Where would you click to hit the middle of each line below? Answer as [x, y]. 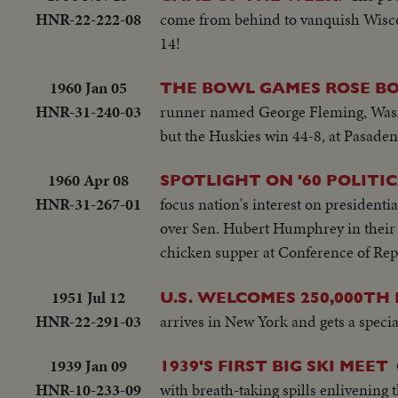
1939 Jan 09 [88, 366]
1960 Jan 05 [88, 87]
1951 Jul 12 [88, 297]
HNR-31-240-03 [88, 111]
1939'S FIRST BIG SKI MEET [274, 366]
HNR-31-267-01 [88, 204]
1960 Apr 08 [88, 180]
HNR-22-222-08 [88, 19]
